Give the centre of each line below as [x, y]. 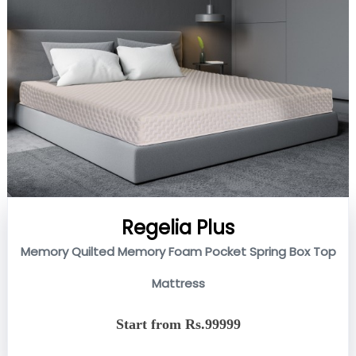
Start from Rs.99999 [178, 324]
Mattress [178, 283]
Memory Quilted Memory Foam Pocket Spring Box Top [178, 251]
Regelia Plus [178, 227]
